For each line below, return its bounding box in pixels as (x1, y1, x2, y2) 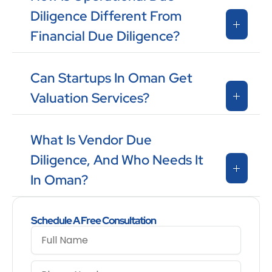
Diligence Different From (30, 7, 182, 25)
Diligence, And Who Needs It (30, 151, 203, 169)
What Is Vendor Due (30, 131, 152, 149)
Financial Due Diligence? (30, 27, 180, 46)
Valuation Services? (30, 89, 149, 107)
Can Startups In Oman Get (30, 69, 192, 87)
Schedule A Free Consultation (31, 214, 156, 228)
